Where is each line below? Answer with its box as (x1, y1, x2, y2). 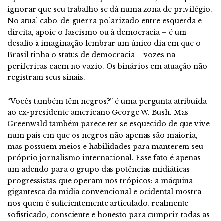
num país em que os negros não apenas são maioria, (7, 130, 198, 140)
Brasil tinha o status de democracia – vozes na (7, 50, 175, 59)
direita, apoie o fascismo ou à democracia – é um (7, 27, 186, 37)
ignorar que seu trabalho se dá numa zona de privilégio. (7, 4, 212, 14)
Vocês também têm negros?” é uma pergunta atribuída (10, 96, 207, 106)
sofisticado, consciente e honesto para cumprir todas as (7, 210, 210, 219)
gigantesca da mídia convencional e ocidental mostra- (7, 187, 204, 196)
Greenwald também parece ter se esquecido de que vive (7, 119, 210, 128)
